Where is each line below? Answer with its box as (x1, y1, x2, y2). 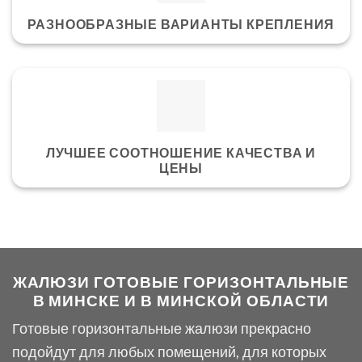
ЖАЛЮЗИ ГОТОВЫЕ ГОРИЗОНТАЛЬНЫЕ (12, 271, 350, 291)
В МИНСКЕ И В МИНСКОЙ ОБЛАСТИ (32, 290, 330, 309)
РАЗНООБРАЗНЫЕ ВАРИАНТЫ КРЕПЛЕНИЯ (27, 16, 335, 32)
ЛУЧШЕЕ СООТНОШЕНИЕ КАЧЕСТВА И (45, 144, 317, 160)
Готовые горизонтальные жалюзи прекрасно (12, 319, 311, 338)
